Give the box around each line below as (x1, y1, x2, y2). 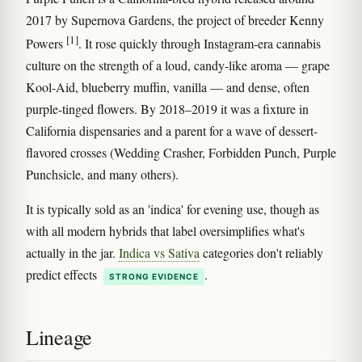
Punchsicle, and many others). (26, 166, 179, 183)
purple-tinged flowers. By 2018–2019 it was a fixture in (26, 100, 309, 118)
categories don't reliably (200, 244, 323, 262)
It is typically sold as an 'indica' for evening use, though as (26, 200, 319, 218)
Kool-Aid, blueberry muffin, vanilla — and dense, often (26, 78, 309, 96)
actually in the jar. (26, 244, 119, 262)
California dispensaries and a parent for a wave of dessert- (26, 122, 318, 140)
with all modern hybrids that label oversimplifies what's (26, 222, 305, 240)
